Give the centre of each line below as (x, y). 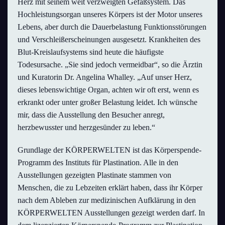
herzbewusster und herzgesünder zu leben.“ (86, 127)
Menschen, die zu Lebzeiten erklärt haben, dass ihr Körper (110, 187)
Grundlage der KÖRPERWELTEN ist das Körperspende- (109, 150)
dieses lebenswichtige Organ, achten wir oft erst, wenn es (108, 89)
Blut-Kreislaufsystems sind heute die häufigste (91, 52)
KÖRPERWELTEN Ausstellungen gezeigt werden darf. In (111, 212)
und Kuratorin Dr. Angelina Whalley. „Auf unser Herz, (105, 77)
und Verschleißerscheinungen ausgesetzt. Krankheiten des (109, 39)
